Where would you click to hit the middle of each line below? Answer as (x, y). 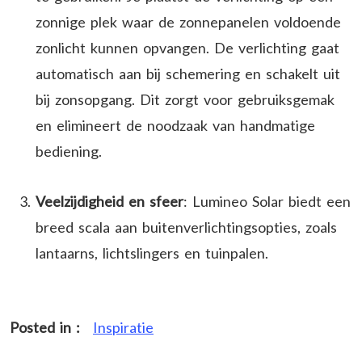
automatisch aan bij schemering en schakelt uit (188, 73)
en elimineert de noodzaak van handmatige (175, 125)
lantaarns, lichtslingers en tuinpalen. (152, 253)
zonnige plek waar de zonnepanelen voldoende (188, 21)
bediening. (69, 151)
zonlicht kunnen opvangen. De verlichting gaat (187, 47)
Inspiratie (123, 327)
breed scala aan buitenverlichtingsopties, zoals (186, 227)
